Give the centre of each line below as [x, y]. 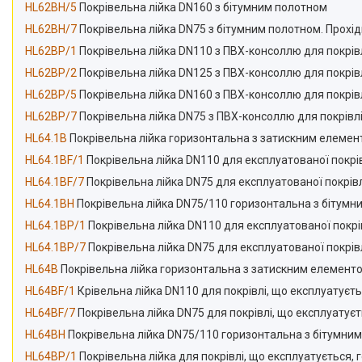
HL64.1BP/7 [55, 248]
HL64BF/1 [50, 291]
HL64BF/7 [50, 313]
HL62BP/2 [51, 73]
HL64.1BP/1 [55, 226]
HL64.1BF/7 [55, 182]
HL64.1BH [50, 204]
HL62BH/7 [51, 29]
